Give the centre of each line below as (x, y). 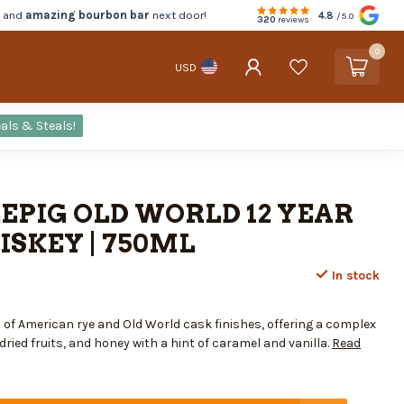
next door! (178, 15)
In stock (353, 275)
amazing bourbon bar (87, 15)
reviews (293, 20)
